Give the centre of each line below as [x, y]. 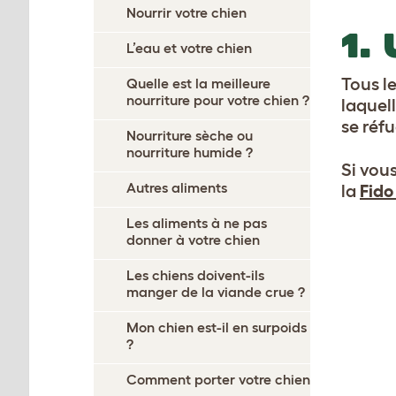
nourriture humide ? [190, 152]
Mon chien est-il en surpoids [217, 327]
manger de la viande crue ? [216, 292]
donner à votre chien [193, 240]
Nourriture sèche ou [190, 135]
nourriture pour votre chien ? [218, 100]
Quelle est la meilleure [198, 83]
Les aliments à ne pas [197, 223]
